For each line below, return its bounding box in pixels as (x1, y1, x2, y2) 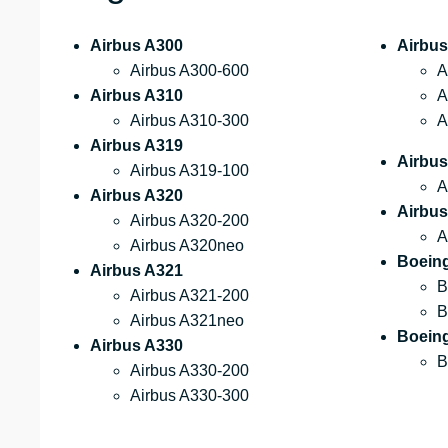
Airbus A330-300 (130, 387, 249, 405)
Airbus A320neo (130, 237, 244, 255)
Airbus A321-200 (130, 287, 249, 305)
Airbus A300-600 (130, 62, 249, 80)
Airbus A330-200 (130, 362, 249, 380)
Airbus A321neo (130, 312, 244, 330)
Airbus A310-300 (130, 112, 249, 130)
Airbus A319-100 (130, 162, 249, 180)
